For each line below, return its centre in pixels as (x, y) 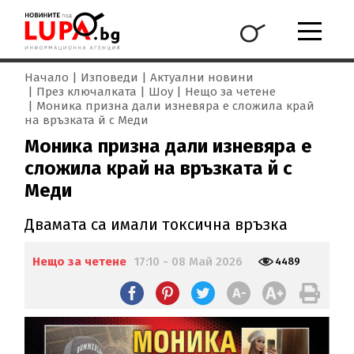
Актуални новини (202, 78)
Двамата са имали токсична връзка (156, 225)
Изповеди (110, 78)
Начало (47, 78)
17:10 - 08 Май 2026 (189, 262)
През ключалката (87, 92)
